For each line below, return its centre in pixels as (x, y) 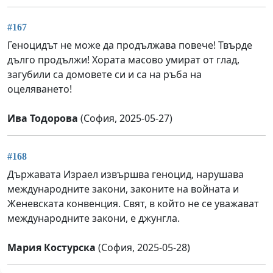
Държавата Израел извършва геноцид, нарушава (126, 174)
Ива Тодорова (43, 119)
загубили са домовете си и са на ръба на (105, 75)
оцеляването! (40, 89)
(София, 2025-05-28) (143, 247)
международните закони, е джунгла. (94, 218)
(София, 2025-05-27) (125, 119)
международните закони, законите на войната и (123, 189)
